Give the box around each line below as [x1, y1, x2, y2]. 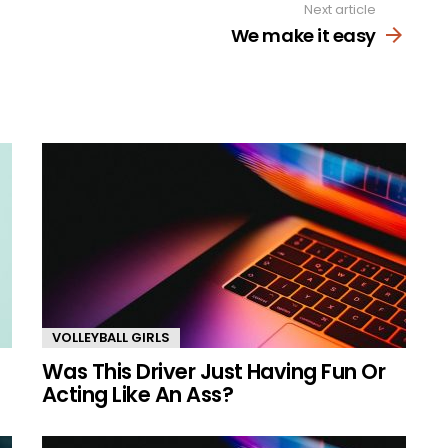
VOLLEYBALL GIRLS [52, 327, 170, 347]
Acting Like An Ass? [42, 379, 234, 409]
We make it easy [230, 22, 376, 48]
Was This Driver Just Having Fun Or [42, 356, 386, 386]
